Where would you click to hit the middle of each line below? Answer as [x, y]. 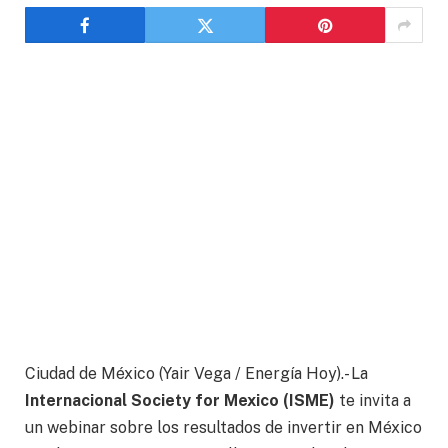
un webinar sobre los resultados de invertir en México [223, 428]
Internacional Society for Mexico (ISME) [180, 401]
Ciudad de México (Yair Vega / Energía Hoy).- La [196, 374]
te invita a [373, 401]
